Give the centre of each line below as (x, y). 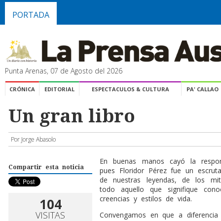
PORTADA (31, 15)
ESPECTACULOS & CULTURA (130, 89)
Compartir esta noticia (46, 167)
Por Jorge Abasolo (33, 139)
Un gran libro (72, 116)
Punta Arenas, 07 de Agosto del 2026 (64, 71)
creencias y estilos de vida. (146, 198)
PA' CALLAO (203, 89)
